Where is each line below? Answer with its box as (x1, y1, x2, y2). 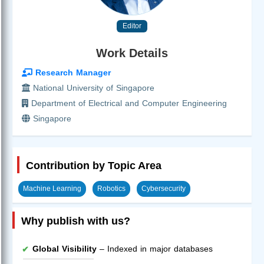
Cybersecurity (141, 184, 186, 193)
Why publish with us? (21, 214, 130, 227)
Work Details (96, 46, 168, 60)
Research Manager (32, 67, 111, 77)
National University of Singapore (30, 82, 154, 93)
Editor (123, 21, 141, 30)
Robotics (97, 184, 126, 193)
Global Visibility (32, 243, 97, 253)
